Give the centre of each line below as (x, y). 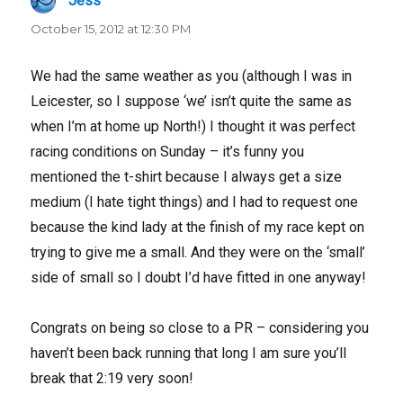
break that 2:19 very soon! (112, 378)
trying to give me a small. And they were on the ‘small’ (198, 252)
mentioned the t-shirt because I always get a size (187, 176)
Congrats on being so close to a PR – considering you (200, 327)
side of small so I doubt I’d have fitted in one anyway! (199, 277)
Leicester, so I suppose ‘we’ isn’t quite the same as (192, 101)
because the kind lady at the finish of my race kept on (198, 227)
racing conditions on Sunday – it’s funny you (168, 151)
